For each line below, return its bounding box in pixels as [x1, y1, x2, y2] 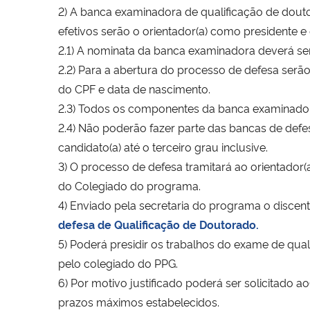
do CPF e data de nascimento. [58, 80, 210, 96]
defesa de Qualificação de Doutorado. [58, 216, 259, 232]
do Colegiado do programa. [58, 177, 201, 193]
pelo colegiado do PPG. [58, 255, 178, 271]
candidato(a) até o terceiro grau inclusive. [58, 138, 268, 154]
